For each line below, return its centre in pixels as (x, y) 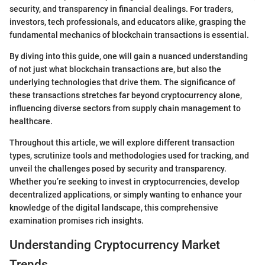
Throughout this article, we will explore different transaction (122, 142)
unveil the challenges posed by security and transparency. (118, 168)
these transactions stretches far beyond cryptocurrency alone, (126, 95)
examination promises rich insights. (77, 220)
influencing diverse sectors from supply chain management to (125, 108)
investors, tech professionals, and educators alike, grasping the (128, 22)
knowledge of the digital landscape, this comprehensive (114, 207)
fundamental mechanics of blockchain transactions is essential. (129, 35)
